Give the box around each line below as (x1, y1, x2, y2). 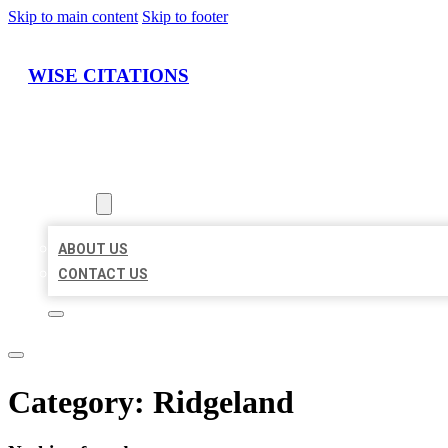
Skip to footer (142, 8, 228, 25)
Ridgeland (153, 383, 294, 420)
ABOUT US (58, 241, 128, 258)
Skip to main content (8, 8, 138, 25)
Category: (8, 383, 153, 420)
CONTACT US (58, 266, 148, 283)
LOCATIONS (48, 171, 127, 188)
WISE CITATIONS (28, 64, 189, 86)
